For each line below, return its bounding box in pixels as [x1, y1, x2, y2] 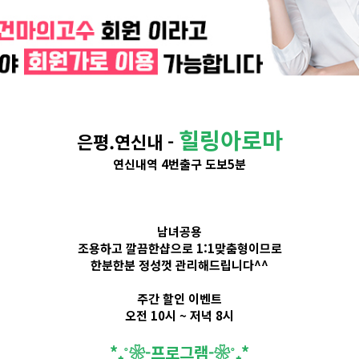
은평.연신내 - [76, 128, 179, 155]
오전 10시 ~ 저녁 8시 [125, 307, 234, 325]
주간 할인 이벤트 [137, 290, 222, 308]
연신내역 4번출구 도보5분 [113, 155, 246, 173]
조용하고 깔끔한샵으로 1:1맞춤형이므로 [77, 240, 282, 257]
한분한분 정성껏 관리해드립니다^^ [91, 256, 268, 274]
